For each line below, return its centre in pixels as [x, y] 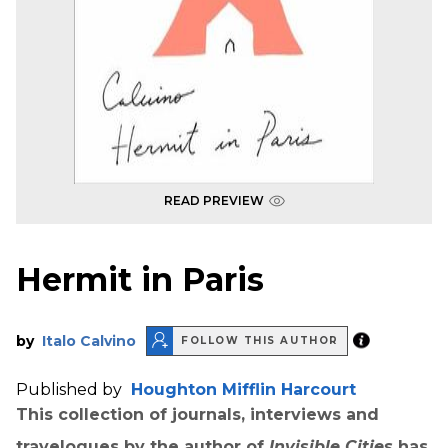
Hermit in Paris [140, 280]
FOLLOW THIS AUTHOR [260, 341]
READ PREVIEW [213, 200]
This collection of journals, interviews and [197, 414]
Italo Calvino [89, 340]
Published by [71, 389]
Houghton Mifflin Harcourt [243, 389]
